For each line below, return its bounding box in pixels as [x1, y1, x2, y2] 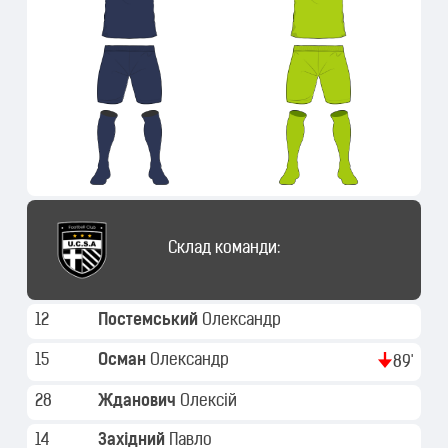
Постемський [98, 312, 202, 329]
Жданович [98, 393, 180, 410]
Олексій [180, 393, 241, 410]
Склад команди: [168, 241, 280, 258]
